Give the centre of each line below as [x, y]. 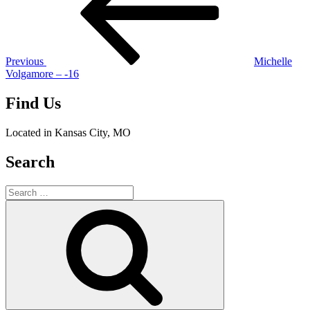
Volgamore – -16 [42, 74]
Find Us [33, 103]
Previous [25, 62]
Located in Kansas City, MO [68, 133]
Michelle [273, 62]
